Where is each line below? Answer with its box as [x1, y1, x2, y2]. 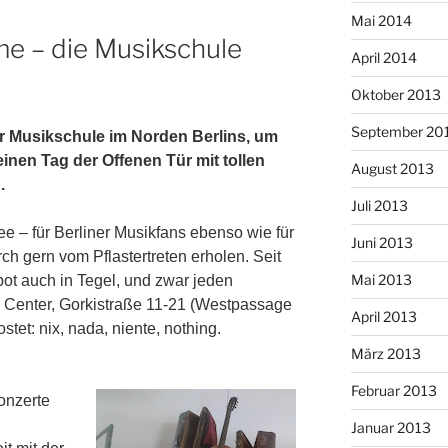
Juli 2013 [350, 196, 408, 214]
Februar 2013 [350, 381, 437, 399]
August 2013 [350, 159, 434, 177]
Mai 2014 [350, 11, 412, 29]
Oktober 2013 [350, 85, 441, 103]
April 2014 [350, 48, 417, 66]
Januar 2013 [350, 418, 431, 436]
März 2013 [350, 344, 421, 362]
